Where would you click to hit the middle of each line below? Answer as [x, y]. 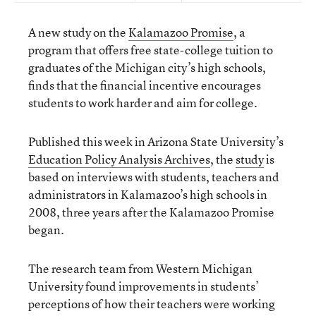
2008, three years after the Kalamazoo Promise [151, 212]
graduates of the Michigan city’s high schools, [147, 67]
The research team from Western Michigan [140, 268]
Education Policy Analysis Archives [119, 159]
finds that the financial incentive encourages [145, 85]
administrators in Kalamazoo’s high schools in [148, 194]
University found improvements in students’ [144, 286]
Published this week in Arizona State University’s [156, 141]
